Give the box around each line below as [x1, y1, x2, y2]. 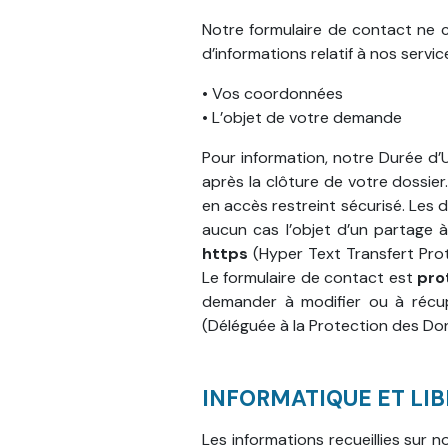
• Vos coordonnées [202, 83, 343, 104]
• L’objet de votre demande [202, 107, 402, 128]
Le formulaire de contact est [202, 267, 417, 288]
